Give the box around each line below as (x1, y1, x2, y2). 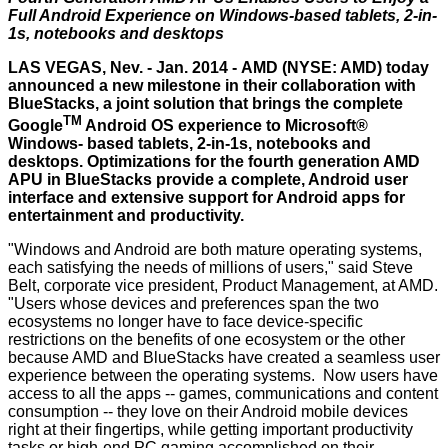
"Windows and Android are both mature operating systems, (8, 241, 422, 259)
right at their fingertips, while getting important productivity (8, 421, 413, 439)
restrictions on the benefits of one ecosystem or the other (8, 331, 405, 349)
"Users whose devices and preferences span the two (8, 295, 379, 313)
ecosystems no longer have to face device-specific (8, 313, 363, 331)
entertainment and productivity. (8, 207, 244, 225)
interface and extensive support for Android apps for (8, 189, 405, 207)
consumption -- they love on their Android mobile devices (8, 403, 408, 421)
